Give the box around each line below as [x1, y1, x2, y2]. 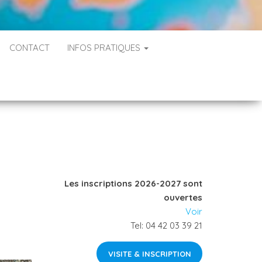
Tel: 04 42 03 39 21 [130, 220, 202, 231]
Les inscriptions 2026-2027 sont [64, 178, 202, 189]
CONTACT [9, 42, 50, 53]
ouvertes [164, 192, 202, 203]
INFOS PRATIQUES [67, 42, 143, 53]
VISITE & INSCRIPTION [108, 249, 191, 258]
